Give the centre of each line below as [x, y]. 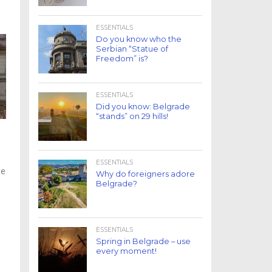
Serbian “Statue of [132, 49]
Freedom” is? [122, 59]
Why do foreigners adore [145, 174]
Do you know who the [139, 39]
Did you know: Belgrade [143, 107]
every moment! [126, 251]
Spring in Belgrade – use [143, 241]
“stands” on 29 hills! [132, 116]
